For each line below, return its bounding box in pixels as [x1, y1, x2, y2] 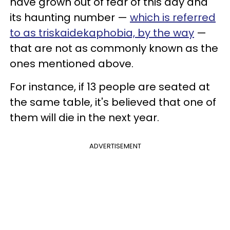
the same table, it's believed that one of [10, 94, 216, 109]
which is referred [130, 10, 216, 25]
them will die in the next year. [10, 110, 162, 125]
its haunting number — [10, 10, 130, 25]
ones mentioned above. [10, 56, 136, 71]
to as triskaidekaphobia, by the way [10, 25, 194, 40]
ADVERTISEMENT [89, 141, 141, 151]
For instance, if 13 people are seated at [10, 79, 210, 94]
